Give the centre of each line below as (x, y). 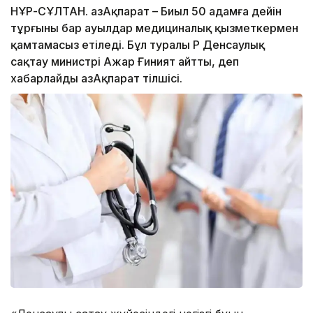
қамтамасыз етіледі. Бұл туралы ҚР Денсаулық (138, 45)
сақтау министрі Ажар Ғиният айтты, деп (125, 62)
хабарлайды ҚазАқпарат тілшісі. (96, 79)
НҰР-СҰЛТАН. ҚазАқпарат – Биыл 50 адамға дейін (146, 12)
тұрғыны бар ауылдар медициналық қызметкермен (154, 28)
